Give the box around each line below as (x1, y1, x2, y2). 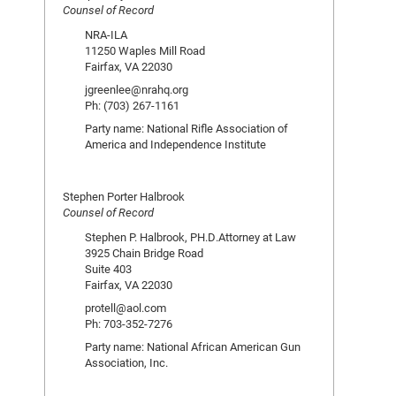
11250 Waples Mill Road (85, 42, 205, 58)
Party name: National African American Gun (85, 339, 301, 354)
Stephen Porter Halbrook (63, 188, 185, 204)
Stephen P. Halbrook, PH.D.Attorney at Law (85, 229, 296, 245)
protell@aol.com (85, 300, 166, 316)
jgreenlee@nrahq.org (85, 81, 188, 97)
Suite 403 (85, 261, 132, 277)
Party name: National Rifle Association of (85, 120, 288, 136)
